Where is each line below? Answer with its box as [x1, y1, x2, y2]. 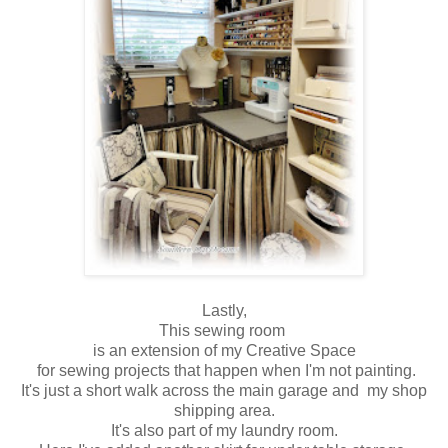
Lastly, [201, 301, 247, 319]
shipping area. [173, 401, 275, 419]
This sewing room [159, 321, 289, 339]
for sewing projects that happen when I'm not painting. [32, 361, 416, 379]
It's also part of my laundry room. [110, 421, 338, 439]
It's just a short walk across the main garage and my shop [21, 381, 427, 399]
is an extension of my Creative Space [92, 341, 356, 359]
